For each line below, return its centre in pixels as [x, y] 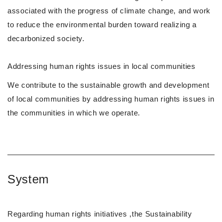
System [28, 179]
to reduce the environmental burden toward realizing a [102, 25]
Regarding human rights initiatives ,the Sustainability [100, 214]
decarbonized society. [46, 39]
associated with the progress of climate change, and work [109, 11]
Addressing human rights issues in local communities [102, 66]
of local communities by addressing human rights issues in [111, 99]
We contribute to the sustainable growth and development [109, 85]
